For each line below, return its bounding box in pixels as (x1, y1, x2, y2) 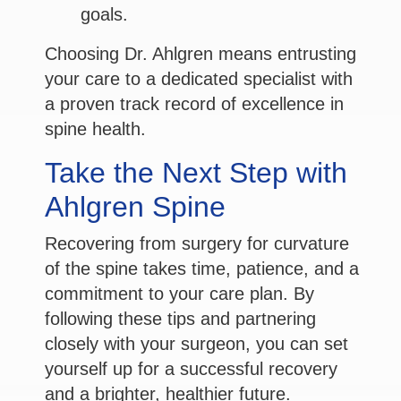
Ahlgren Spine (45, 191, 226, 224)
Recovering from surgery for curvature (45, 234, 349, 254)
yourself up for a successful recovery (45, 359, 337, 380)
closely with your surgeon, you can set (45, 334, 348, 354)
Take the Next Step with (45, 157, 347, 190)
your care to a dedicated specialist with (45, 69, 353, 90)
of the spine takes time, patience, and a (45, 259, 359, 279)
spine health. (45, 119, 146, 140)
